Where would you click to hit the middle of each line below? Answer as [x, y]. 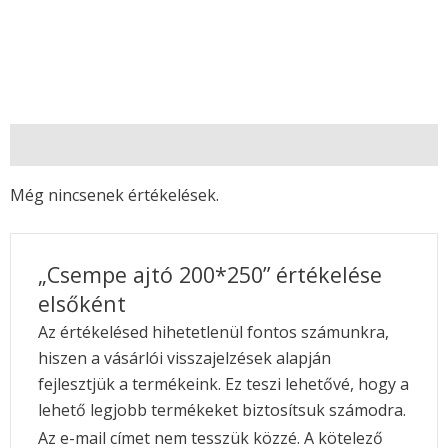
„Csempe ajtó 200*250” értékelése [209, 275]
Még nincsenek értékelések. [114, 194]
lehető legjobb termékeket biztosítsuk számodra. [221, 410]
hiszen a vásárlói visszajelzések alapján [184, 358]
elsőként [81, 304]
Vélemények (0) [67, 144]
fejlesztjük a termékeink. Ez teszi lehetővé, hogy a [223, 384]
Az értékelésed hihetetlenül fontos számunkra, [213, 332]
